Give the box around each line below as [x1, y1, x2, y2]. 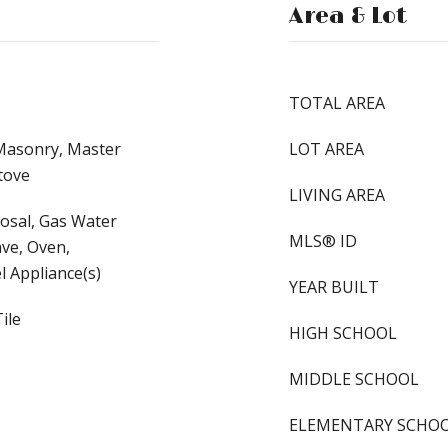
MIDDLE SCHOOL [289, 368, 419, 390]
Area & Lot [289, 3, 407, 30]
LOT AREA [289, 138, 364, 160]
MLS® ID [289, 230, 357, 252]
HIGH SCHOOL [289, 322, 397, 344]
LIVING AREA [289, 184, 385, 206]
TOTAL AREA [289, 92, 385, 114]
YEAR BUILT [289, 276, 379, 298]
